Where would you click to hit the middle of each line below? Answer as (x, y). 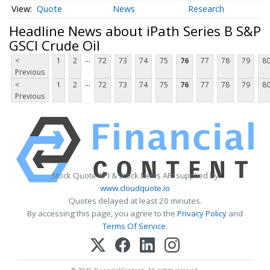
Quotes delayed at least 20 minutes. (135, 201)
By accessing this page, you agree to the (102, 214)
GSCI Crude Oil (55, 45)
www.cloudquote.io (135, 188)
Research (206, 9)
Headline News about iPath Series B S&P (135, 30)
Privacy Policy (202, 214)
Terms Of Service (134, 226)
